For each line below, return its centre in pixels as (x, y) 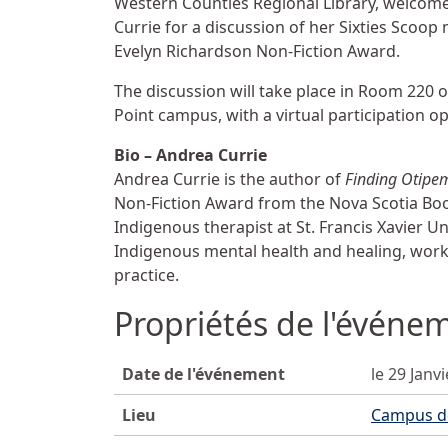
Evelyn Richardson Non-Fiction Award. (257, 51)
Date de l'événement (203, 374)
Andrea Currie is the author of (229, 179)
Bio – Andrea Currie (190, 155)
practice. (146, 275)
